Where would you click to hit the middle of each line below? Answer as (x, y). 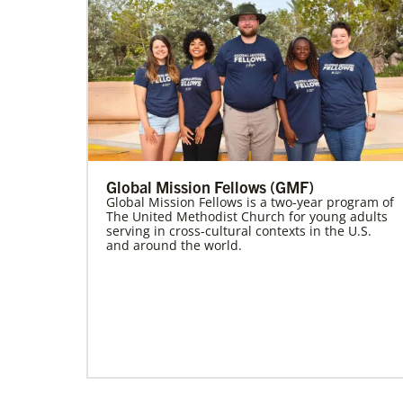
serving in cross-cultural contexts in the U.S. (239, 231)
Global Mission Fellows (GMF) (210, 187)
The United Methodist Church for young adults (247, 217)
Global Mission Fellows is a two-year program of (250, 202)
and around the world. (174, 246)
